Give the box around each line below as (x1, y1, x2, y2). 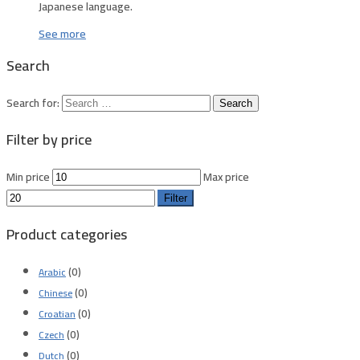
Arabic (39, 262, 66, 281)
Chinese (39, 283, 72, 302)
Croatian (39, 304, 76, 323)
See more (39, 22, 86, 44)
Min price (6, 166, 50, 187)
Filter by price (6, 125, 92, 153)
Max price (203, 166, 249, 187)
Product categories (6, 220, 127, 247)
